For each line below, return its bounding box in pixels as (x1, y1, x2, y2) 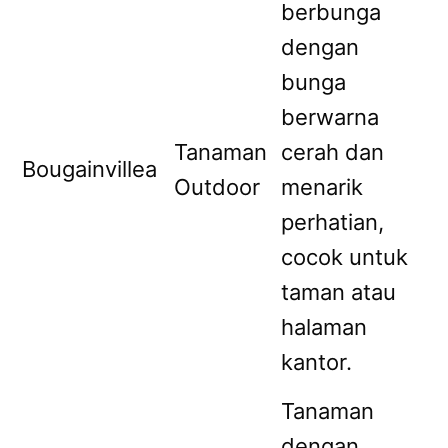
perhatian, (281, 208, 384, 235)
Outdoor (174, 173, 260, 200)
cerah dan (281, 138, 384, 165)
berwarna (281, 103, 379, 130)
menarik (281, 173, 363, 200)
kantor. (281, 348, 352, 375)
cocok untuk (281, 243, 408, 270)
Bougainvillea (22, 155, 157, 182)
